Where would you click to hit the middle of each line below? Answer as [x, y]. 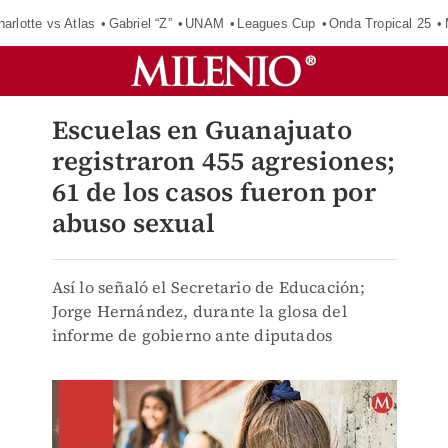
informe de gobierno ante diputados [192, 335]
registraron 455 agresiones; [223, 161]
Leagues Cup [276, 23]
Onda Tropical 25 [380, 23]
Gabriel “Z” [140, 23]
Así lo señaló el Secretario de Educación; [208, 287]
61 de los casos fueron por [213, 192]
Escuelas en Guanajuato [201, 130]
